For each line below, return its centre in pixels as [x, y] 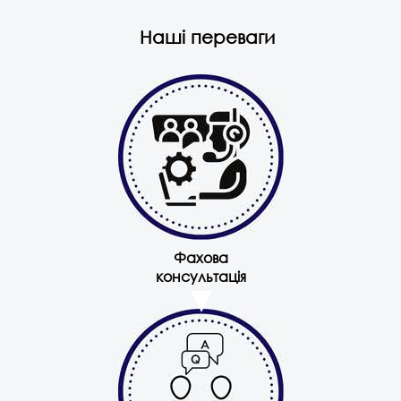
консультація [200, 277]
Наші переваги [207, 38]
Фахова [200, 258]
